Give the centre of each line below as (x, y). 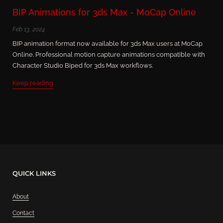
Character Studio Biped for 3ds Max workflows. (83, 66)
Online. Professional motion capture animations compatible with (109, 55)
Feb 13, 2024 (29, 30)
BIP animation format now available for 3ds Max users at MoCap (108, 44)
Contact (23, 213)
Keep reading (33, 83)
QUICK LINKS (34, 173)
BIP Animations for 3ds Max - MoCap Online (104, 12)
